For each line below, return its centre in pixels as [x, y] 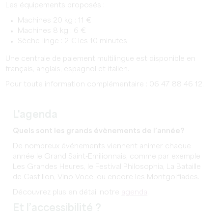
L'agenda [35, 115]
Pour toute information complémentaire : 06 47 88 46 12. [105, 84]
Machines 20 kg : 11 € [55, 20]
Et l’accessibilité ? [57, 208]
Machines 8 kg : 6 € [52, 31]
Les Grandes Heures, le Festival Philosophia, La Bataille [107, 167]
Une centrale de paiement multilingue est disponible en [101, 59]
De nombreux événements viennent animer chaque [102, 146]
